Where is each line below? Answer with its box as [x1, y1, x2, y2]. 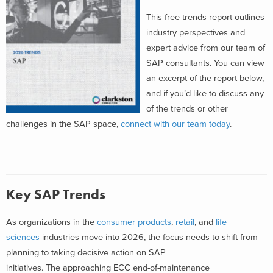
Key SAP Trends [6, 186, 105, 204]
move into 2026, [79, 232, 148, 243]
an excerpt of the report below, [146, 73, 264, 83]
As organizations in [6, 216, 82, 227]
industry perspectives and [146, 27, 245, 38]
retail [175, 216, 194, 227]
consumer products [97, 216, 171, 227]
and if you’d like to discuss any [146, 88, 264, 99]
